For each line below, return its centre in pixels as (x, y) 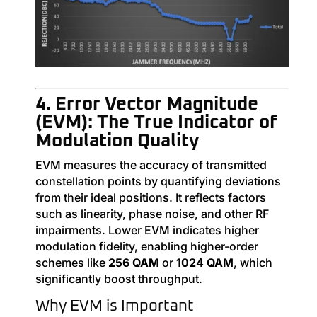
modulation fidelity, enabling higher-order (146, 247)
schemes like (71, 263)
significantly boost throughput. (119, 279)
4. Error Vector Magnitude (146, 104)
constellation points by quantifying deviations (158, 181)
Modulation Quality (117, 141)
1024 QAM (204, 263)
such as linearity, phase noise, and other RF (152, 214)
